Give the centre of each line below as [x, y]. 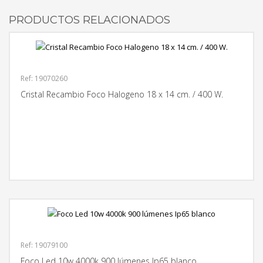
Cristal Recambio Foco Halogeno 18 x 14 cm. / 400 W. [122, 94]
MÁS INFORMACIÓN [220, 161]
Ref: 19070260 [44, 78]
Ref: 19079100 [44, 245]
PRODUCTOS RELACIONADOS [90, 20]
